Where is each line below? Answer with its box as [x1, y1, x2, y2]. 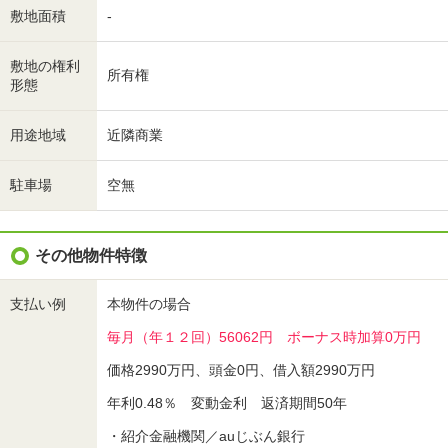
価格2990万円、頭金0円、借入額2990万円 [107, 362, 375, 378]
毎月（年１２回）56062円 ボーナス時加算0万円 [107, 329, 421, 345]
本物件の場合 [107, 296, 191, 312]
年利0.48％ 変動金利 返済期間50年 [107, 395, 347, 411]
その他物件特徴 [35, 247, 147, 264]
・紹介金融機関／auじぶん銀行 [107, 428, 305, 444]
